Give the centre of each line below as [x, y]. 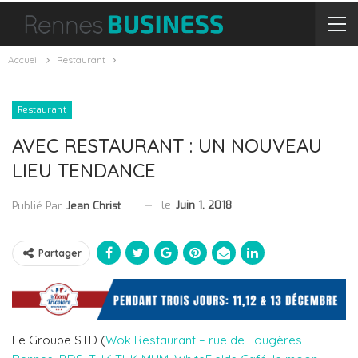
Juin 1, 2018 [204, 205]
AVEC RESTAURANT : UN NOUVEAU [167, 146]
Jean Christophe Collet [93, 205]
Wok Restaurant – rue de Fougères [204, 340]
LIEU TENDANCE [84, 171]
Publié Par [38, 205]
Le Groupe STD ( [59, 340]
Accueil [24, 60]
